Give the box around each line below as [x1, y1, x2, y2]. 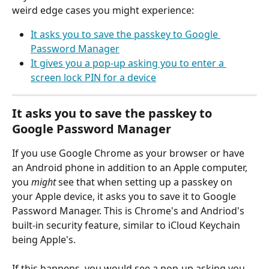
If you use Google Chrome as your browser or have [12, 146, 247, 160]
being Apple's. [12, 232, 78, 246]
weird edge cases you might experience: [12, 3, 194, 17]
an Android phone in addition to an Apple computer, [12, 160, 250, 174]
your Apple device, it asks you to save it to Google [12, 189, 238, 203]
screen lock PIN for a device [31, 70, 156, 84]
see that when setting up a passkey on [56, 175, 235, 189]
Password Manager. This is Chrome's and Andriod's [12, 204, 247, 217]
